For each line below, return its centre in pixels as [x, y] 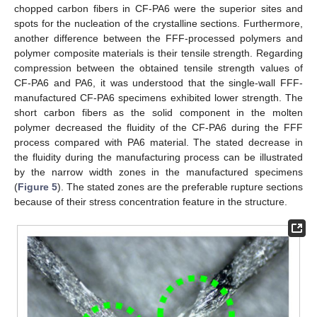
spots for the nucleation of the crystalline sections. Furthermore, [158, 23]
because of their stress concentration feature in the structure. [151, 201]
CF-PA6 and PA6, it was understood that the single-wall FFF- [158, 82]
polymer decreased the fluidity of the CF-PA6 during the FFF [158, 127]
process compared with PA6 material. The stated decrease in [158, 142]
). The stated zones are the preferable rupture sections [180, 186]
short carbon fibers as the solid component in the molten [158, 112]
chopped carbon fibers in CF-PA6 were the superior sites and [158, 8]
